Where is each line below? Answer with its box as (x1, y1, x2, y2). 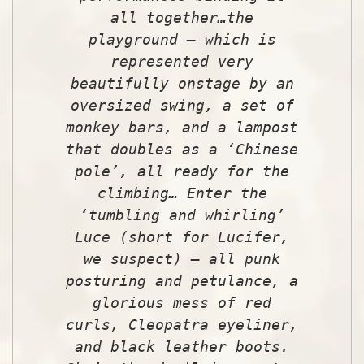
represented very (110, 52, 253, 70)
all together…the (110, 8, 253, 26)
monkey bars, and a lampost (66, 118, 298, 136)
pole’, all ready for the (75, 162, 289, 180)
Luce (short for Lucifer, (75, 227, 289, 245)
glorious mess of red (93, 293, 271, 311)
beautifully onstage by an (70, 74, 294, 92)
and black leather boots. (75, 337, 289, 355)
